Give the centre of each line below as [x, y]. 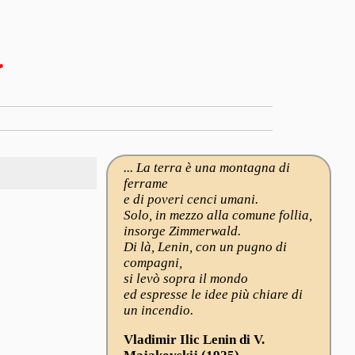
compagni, [153, 263]
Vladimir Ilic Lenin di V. [194, 339]
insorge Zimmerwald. [182, 231]
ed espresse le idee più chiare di [213, 294]
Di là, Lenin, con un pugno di [205, 247]
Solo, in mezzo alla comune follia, [218, 215]
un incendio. [158, 310]
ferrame [145, 183]
